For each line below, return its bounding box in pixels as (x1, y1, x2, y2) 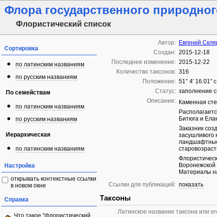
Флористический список (16, 20, 111, 28)
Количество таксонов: (116, 68, 176, 75)
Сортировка (4, 45, 38, 52)
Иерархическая (6, 131, 50, 138)
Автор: (158, 39, 176, 46)
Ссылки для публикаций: (108, 181, 176, 188)
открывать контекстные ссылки (11, 175, 96, 182)
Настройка (4, 162, 35, 169)
